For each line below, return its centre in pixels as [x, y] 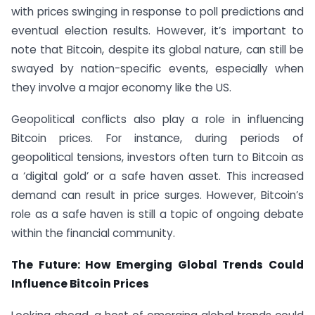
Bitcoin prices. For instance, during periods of [157, 139]
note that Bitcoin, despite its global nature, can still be [157, 50]
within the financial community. [93, 233]
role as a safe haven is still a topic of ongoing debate [157, 214]
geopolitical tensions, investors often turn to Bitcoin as [157, 157]
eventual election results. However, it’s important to [157, 31]
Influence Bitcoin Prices [80, 283]
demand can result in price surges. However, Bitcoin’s [157, 195]
